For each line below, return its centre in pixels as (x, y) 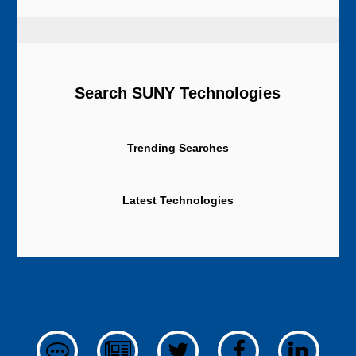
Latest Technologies (178, 201)
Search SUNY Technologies (178, 93)
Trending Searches (178, 148)
